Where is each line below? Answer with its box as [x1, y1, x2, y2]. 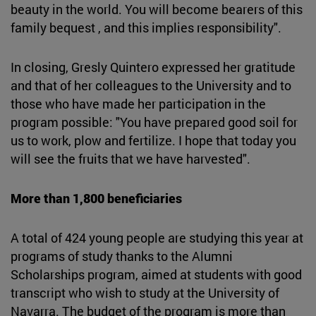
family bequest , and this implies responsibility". [11, 18, 281, 36]
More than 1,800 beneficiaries [11, 189, 182, 207]
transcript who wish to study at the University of [11, 284, 279, 301]
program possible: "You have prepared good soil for [11, 113, 298, 130]
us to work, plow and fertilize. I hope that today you [11, 131, 296, 149]
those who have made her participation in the [11, 95, 266, 112]
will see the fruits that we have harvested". [11, 150, 250, 167]
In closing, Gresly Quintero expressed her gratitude [11, 58, 296, 75]
